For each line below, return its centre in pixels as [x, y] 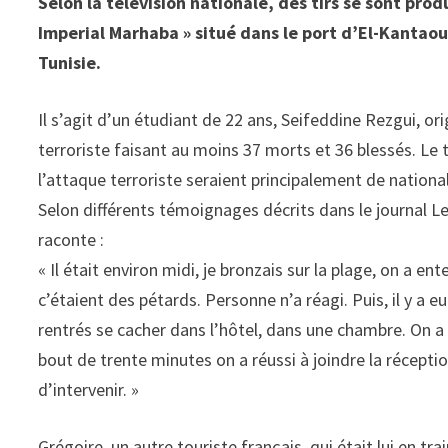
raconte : [71, 239]
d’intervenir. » [89, 389]
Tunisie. [70, 62]
